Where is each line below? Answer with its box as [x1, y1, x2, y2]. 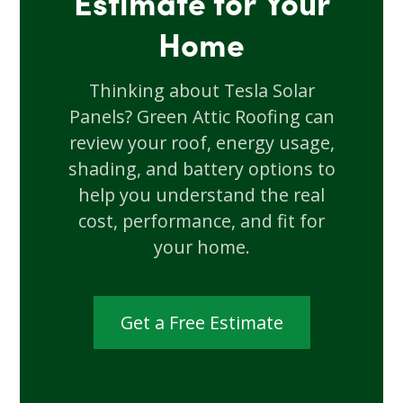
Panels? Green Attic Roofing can [68, 103, 335, 129]
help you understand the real [78, 182, 325, 207]
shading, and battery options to [67, 156, 336, 181]
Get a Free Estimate [120, 309, 283, 335]
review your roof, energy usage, [68, 130, 335, 155]
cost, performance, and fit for [78, 208, 325, 233]
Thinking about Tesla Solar [88, 77, 315, 103]
